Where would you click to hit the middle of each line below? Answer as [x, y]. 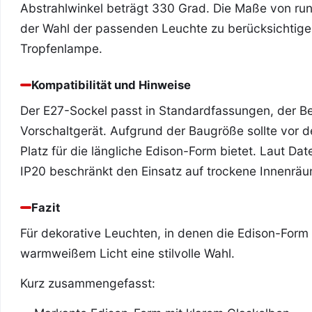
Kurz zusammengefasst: [88, 283]
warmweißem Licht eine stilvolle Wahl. [127, 253]
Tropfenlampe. [61, 48]
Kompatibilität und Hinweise [111, 85]
